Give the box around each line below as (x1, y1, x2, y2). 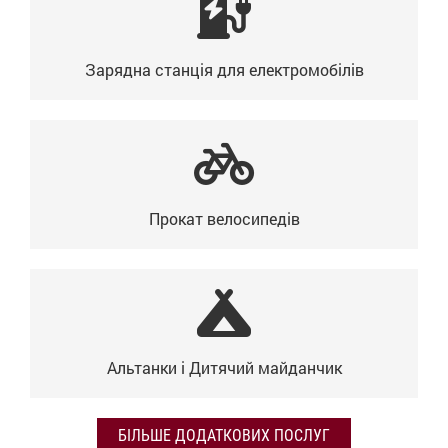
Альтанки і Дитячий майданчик (106, 357, 342, 378)
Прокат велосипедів (148, 208, 300, 229)
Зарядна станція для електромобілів (84, 59, 364, 80)
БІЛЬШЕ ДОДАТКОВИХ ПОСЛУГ (118, 426, 330, 445)
